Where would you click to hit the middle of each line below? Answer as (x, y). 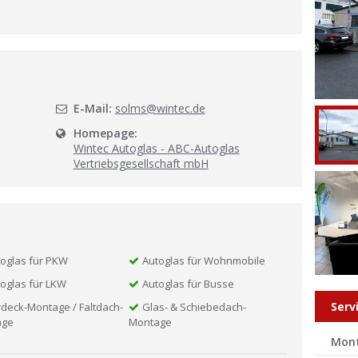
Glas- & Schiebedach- (194, 307)
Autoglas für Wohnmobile (203, 261)
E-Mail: (92, 108)
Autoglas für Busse (188, 284)
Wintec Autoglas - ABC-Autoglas (156, 148)
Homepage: (105, 133)
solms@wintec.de (160, 108)
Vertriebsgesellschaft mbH (141, 163)
